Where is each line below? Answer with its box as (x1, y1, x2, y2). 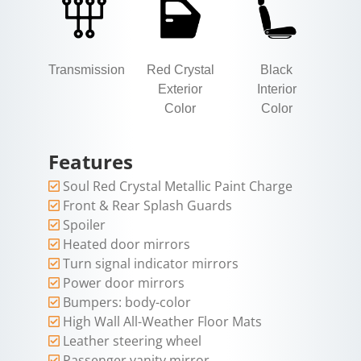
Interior (256, 82, 297, 97)
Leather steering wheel (63, 332, 201, 351)
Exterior (158, 82, 203, 97)
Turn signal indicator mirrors (63, 255, 239, 273)
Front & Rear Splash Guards (63, 197, 232, 215)
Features (48, 148, 133, 176)
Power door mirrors (63, 274, 185, 293)
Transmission (48, 63, 125, 77)
